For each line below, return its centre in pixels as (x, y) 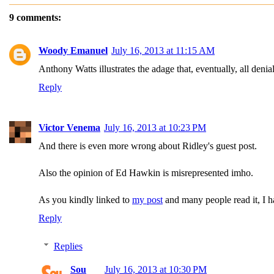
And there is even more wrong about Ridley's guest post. (148, 146)
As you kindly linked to (85, 200)
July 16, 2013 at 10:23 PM (155, 128)
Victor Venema (69, 128)
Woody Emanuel (73, 50)
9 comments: (35, 17)
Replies (68, 246)
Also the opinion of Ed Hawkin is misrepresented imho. (146, 173)
